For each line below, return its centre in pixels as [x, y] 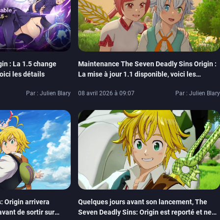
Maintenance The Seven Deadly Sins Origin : [148, 64]
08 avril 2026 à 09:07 [107, 93]
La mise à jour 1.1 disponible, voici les [137, 74]
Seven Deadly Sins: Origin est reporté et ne [145, 212]
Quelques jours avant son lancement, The [143, 202]
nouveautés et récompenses [123, 85]
